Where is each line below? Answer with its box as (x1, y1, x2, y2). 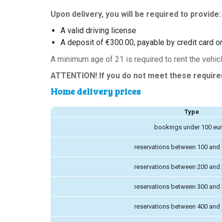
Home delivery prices (51, 85, 141, 97)
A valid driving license (60, 25, 136, 35)
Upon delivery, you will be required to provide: (51, 9, 221, 19)
